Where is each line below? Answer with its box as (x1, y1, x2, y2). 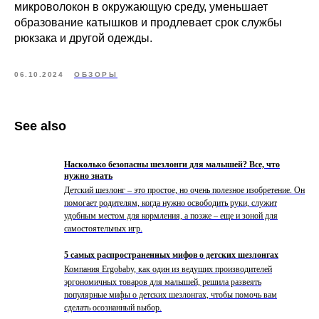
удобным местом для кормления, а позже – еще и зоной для (64, 210, 278, 221)
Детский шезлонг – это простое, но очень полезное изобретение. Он (64, 184, 305, 195)
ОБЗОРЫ (74, 70, 117, 78)
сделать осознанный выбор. (64, 302, 162, 313)
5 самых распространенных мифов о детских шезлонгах (64, 249, 278, 260)
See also (14, 118, 66, 133)
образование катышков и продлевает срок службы (14, 16, 282, 28)
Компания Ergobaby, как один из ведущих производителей (64, 263, 272, 274)
